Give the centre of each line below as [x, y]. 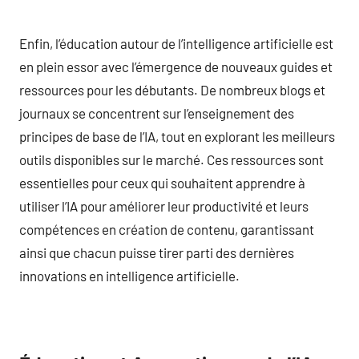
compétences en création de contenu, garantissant [167, 229]
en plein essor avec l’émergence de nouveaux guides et [176, 66]
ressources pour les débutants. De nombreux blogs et [172, 89]
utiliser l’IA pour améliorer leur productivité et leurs [164, 206]
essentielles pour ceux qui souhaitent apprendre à [162, 182]
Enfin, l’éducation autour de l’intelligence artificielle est [176, 43]
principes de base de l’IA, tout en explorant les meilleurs [177, 136]
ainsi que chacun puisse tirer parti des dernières [157, 252]
